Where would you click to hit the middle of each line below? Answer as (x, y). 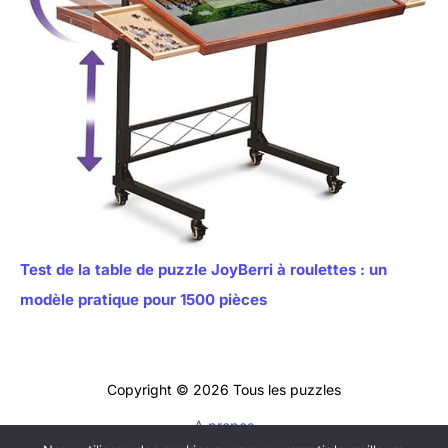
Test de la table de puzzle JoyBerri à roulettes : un (203, 269)
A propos (224, 425)
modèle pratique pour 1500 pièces (143, 299)
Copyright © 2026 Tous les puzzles (224, 389)
